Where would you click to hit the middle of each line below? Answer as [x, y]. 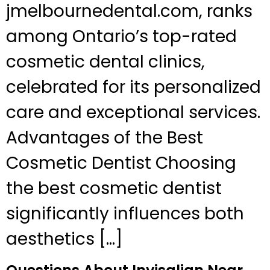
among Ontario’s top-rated [121, 37]
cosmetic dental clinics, [105, 62]
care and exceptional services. [133, 113]
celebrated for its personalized [133, 87]
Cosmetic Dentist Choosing [121, 163]
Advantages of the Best [105, 138]
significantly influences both [125, 214]
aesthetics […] [64, 239]
